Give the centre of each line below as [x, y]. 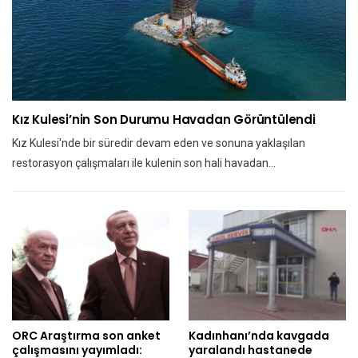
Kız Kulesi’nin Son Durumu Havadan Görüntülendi [164, 119]
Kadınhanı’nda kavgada [259, 335]
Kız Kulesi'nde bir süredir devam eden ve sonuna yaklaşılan [159, 143]
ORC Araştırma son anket [86, 335]
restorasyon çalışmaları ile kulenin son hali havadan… [144, 163]
